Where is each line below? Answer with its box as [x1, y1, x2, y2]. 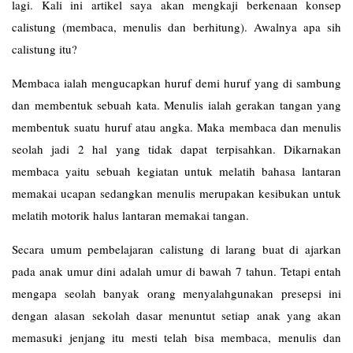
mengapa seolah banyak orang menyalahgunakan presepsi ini [12, 285, 341, 301]
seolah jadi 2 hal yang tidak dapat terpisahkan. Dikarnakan [12, 141, 341, 157]
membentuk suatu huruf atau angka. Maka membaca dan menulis [12, 119, 341, 135]
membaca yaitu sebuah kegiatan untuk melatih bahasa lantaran [12, 163, 341, 179]
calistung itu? [12, 41, 77, 57]
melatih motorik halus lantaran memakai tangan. [12, 207, 249, 223]
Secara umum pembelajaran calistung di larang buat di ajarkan [12, 241, 341, 257]
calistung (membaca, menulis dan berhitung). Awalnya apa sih [12, 19, 341, 35]
